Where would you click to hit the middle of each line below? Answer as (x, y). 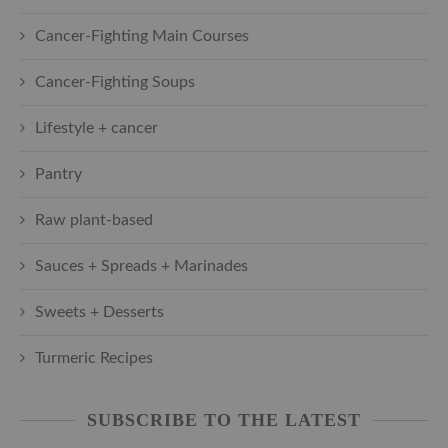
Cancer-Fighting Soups (115, 81)
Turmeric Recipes (94, 357)
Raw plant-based (94, 219)
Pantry (58, 173)
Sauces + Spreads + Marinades (141, 265)
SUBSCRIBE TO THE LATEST (224, 419)
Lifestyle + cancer (96, 127)
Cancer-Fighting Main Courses (142, 35)
